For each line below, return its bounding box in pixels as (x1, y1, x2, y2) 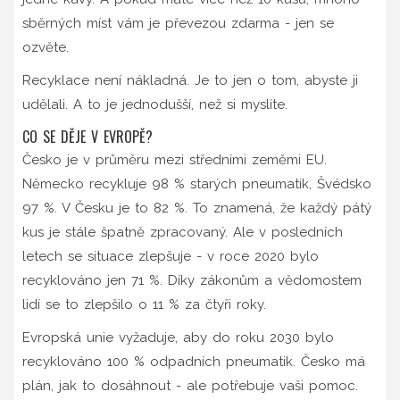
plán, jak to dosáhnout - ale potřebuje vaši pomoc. (22, 377, 358, 394)
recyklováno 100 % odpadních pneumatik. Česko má (22, 353, 365, 370)
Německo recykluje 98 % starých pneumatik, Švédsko (22, 175, 371, 192)
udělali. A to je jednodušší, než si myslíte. (22, 96, 287, 112)
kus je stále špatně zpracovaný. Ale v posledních (22, 223, 343, 240)
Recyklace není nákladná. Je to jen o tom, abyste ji (22, 71, 358, 88)
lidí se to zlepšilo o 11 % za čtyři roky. (22, 296, 266, 312)
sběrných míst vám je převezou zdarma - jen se (22, 14, 334, 31)
